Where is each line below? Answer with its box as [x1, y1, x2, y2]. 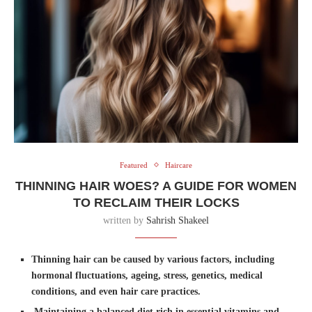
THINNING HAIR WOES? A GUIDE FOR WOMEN [15, 178, 297, 193]
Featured [120, 160, 148, 169]
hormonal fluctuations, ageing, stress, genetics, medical [31, 270, 263, 281]
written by [103, 214, 146, 226]
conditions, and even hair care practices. [31, 286, 201, 297]
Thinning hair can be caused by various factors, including [31, 253, 274, 265]
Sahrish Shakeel [146, 214, 209, 226]
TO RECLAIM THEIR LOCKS [72, 195, 240, 210]
